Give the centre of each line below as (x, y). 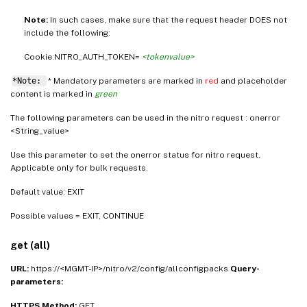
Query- (245, 268)
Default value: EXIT (47, 192)
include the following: (67, 33)
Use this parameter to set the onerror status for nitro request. (135, 155)
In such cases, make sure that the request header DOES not (169, 20)
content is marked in (52, 94)
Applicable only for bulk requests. (79, 168)
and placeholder (254, 81)
